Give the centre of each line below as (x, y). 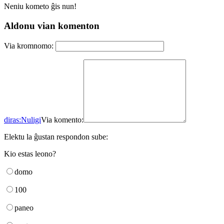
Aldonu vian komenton (52, 26)
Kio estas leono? (30, 153)
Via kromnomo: (29, 45)
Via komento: (62, 119)
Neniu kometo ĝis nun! (40, 6)
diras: (12, 119)
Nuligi (31, 119)
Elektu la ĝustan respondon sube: (56, 136)
